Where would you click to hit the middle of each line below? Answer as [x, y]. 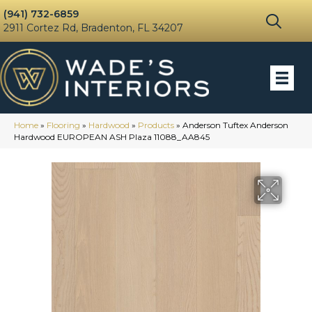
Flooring [63, 125]
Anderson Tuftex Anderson [235, 125]
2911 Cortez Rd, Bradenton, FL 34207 [93, 28]
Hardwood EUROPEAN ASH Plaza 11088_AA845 [112, 137]
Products [156, 125]
